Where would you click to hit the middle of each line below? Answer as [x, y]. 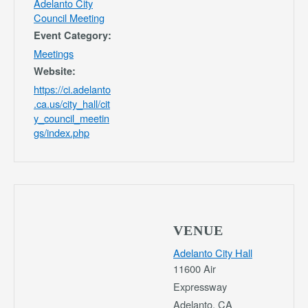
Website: [55, 71]
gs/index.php [62, 133]
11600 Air [195, 269]
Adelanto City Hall [213, 253]
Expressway [200, 287]
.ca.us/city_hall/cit [72, 104]
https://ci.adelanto [72, 89]
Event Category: [73, 35]
